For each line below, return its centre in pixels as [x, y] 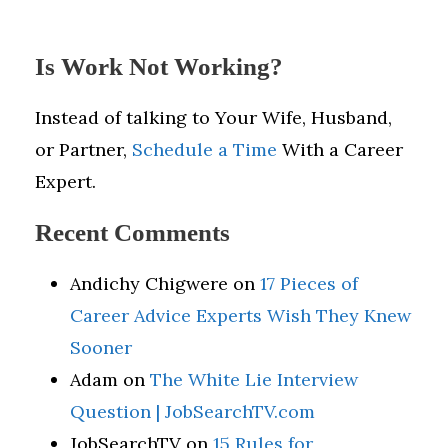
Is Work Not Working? [159, 66]
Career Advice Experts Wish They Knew [240, 315]
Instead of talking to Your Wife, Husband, [213, 117]
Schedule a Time [204, 149]
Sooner [101, 347]
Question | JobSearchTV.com [192, 411]
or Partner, [83, 149]
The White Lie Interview [254, 379]
